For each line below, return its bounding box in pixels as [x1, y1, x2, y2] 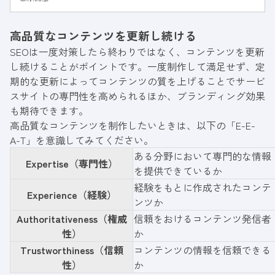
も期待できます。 [10, 103, 88, 118]
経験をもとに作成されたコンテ [134, 179, 271, 195]
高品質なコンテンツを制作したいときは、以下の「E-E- [10, 117, 255, 133]
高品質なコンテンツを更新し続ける [10, 26, 196, 44]
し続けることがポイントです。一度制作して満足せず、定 [10, 58, 265, 74]
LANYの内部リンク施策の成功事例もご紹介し [20, 3, 173, 13]
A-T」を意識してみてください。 [10, 132, 153, 147]
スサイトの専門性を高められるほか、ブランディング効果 [10, 88, 265, 103]
